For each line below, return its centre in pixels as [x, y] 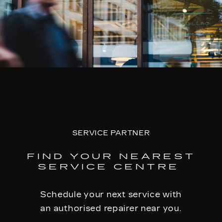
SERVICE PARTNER [111, 133]
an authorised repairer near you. [111, 208]
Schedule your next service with [111, 194]
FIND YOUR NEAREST [111, 156]
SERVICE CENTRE [111, 167]
